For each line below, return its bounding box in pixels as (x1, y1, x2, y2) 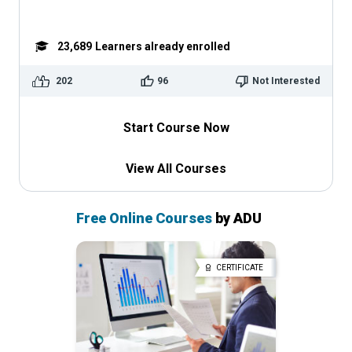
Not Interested (252, 75, 320, 86)
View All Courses (126, 161, 226, 176)
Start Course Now (123, 120, 229, 135)
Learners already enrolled (95, 39, 230, 53)
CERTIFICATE (216, 262, 264, 272)
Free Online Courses (76, 210, 212, 226)
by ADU (212, 210, 262, 226)
